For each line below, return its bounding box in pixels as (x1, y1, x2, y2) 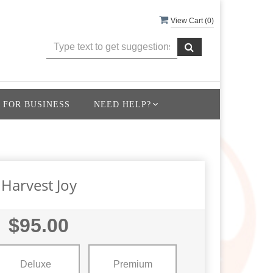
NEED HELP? (93, 99, 151, 109)
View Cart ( (171, 16, 207, 25)
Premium (113, 258, 152, 269)
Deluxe (20, 258, 51, 269)
